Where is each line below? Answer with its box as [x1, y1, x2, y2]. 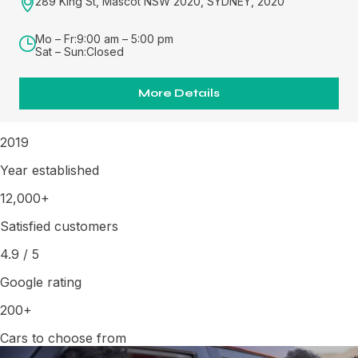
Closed [86, 44, 124, 58]
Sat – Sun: [35, 44, 86, 58]
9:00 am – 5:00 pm [77, 31, 173, 46]
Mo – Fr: [35, 31, 77, 46]
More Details [138, 86, 220, 100]
